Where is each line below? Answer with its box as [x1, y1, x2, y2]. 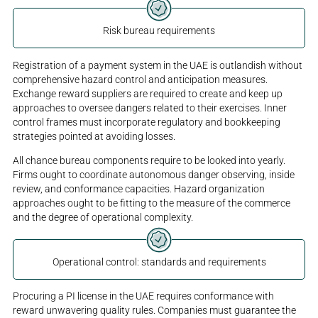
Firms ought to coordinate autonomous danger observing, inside [13, 168, 295, 180]
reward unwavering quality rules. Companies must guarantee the [13, 305, 297, 317]
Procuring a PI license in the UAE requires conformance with [13, 290, 275, 302]
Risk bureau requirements [103, 25, 215, 37]
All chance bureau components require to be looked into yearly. [13, 154, 286, 166]
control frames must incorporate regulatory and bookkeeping [13, 116, 281, 128]
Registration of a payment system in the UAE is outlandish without [13, 59, 303, 71]
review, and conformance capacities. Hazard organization [13, 182, 265, 194]
